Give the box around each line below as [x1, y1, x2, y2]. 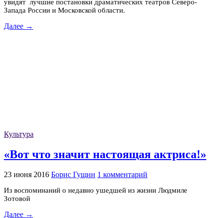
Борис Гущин [51, 170, 95, 179]
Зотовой [4, 194, 30, 202]
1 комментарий [97, 170, 147, 179]
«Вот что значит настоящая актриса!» [4, 148, 206, 161]
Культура [4, 130, 34, 139]
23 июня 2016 [4, 170, 49, 179]
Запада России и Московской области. [4, 6, 125, 15]
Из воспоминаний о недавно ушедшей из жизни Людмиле [4, 186, 187, 194]
